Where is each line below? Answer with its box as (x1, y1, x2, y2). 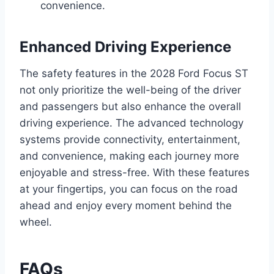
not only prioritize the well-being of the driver (20, 84, 241, 97)
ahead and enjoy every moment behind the (20, 199, 232, 212)
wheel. (20, 216, 52, 229)
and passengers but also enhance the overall (20, 100, 241, 113)
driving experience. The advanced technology (20, 117, 243, 130)
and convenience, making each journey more (20, 150, 239, 163)
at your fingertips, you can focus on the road (20, 183, 238, 196)
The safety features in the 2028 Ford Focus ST (20, 67, 248, 80)
